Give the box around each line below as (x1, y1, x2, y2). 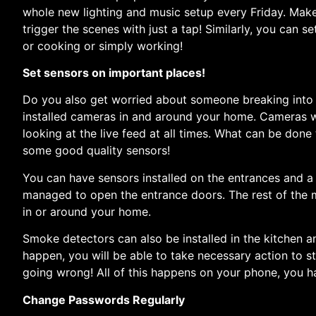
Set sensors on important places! (23, 66, 205, 80)
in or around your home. (23, 204, 151, 219)
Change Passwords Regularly (23, 292, 185, 307)
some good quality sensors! (23, 143, 170, 158)
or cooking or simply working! (23, 38, 183, 53)
